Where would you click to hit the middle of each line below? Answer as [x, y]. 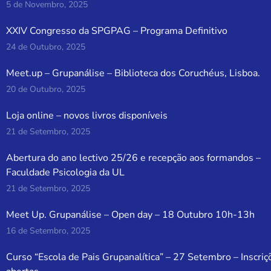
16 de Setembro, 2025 [48, 231]
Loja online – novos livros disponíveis [87, 116]
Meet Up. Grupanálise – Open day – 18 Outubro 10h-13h [131, 215]
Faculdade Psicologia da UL [66, 173]
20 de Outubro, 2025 [46, 90]
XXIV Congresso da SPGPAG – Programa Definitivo [117, 31]
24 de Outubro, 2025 [46, 47]
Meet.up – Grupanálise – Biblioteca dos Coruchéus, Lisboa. [133, 73]
